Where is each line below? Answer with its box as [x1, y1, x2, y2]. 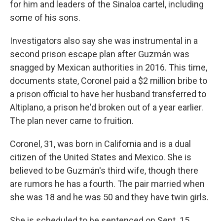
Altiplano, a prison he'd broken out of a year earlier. [10, 102, 203, 112]
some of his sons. [10, 12, 80, 23]
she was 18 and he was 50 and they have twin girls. [10, 192, 209, 202]
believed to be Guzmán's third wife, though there [10, 165, 198, 176]
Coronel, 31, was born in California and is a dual [10, 139, 191, 149]
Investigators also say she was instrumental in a [10, 36, 198, 46]
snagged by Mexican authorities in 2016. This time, [10, 62, 207, 73]
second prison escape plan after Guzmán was [10, 49, 189, 59]
